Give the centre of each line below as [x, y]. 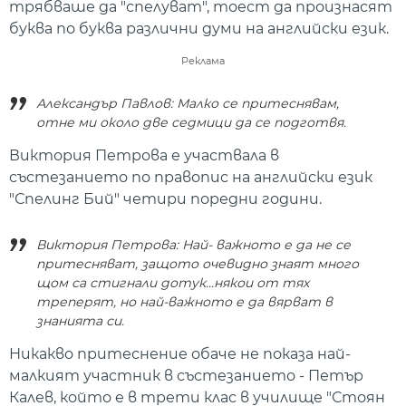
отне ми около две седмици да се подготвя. [191, 122]
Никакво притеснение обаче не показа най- [180, 354]
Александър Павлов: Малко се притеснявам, [188, 103]
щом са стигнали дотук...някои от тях [173, 283]
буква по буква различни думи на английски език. [199, 28]
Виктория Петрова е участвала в [144, 155]
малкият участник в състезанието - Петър [186, 376]
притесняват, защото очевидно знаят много [198, 264]
